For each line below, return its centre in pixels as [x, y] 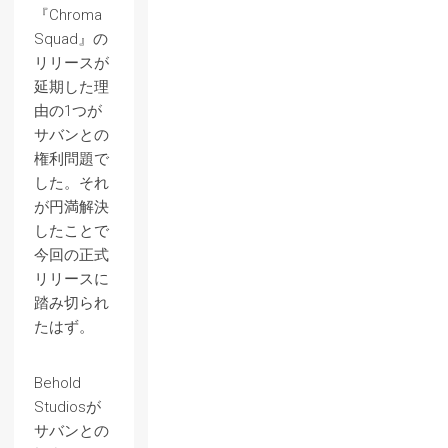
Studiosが [67, 406]
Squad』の [71, 38]
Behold [57, 382]
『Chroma [68, 14]
